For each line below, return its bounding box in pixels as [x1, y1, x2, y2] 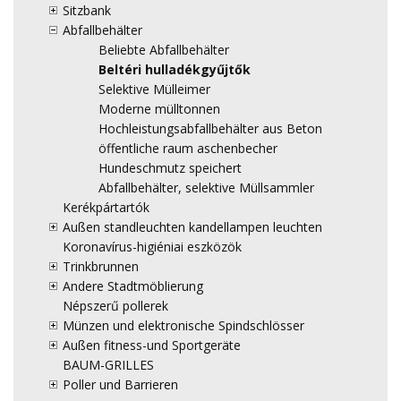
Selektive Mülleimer [98, 81, 210, 98]
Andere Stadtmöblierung [63, 277, 203, 295]
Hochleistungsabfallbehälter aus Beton [98, 120, 322, 138]
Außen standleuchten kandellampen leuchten [63, 218, 322, 236]
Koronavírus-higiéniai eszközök [63, 238, 242, 256]
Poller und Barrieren [63, 376, 178, 394]
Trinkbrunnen [63, 258, 139, 276]
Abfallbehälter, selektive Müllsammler [98, 179, 314, 197]
